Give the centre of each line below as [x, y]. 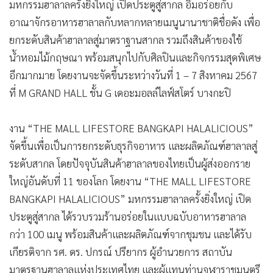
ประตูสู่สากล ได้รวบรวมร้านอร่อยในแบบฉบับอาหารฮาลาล [128, 217]
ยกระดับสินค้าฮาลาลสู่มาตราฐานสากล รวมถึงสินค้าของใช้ [126, 40]
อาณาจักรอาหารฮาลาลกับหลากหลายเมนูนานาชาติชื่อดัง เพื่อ [135, 22]
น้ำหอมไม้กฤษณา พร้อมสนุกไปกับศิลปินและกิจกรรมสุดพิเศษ [135, 58]
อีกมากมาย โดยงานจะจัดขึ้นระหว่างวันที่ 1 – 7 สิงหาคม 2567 [133, 75]
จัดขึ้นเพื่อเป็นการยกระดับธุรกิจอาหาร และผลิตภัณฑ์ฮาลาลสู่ [133, 146]
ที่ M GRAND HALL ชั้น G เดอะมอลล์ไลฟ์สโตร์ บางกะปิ [120, 93]
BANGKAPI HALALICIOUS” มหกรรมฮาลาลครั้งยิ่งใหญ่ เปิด [130, 199]
